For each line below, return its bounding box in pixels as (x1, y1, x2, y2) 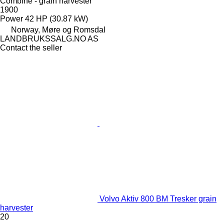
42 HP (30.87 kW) (25, 14, 88, 23)
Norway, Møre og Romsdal (11, 25, 105, 34)
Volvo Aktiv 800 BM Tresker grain (99, 194, 216, 203)
